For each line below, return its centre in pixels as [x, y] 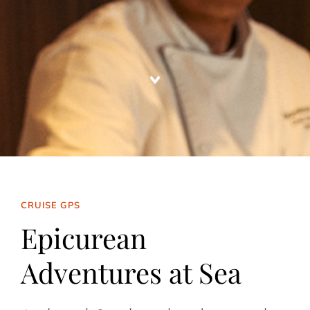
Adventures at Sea [131, 272]
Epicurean [83, 237]
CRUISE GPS [50, 205]
